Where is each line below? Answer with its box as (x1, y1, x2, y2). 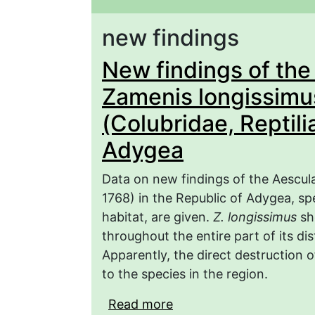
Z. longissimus (213, 210, 297, 225)
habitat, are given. (102, 210, 213, 225)
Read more (108, 297, 173, 312)
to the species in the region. (102, 266, 268, 282)
